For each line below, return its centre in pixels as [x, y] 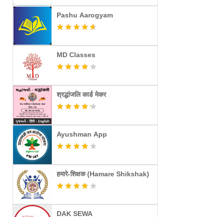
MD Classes [76, 55]
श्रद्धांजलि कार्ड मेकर [81, 94]
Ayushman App [82, 134]
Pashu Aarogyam [85, 15]
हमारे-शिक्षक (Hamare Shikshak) [103, 174]
